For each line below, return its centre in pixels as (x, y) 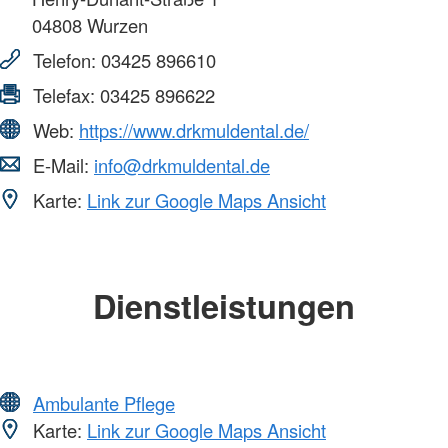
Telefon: (64, 60)
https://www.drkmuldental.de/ (194, 130)
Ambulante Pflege (104, 402)
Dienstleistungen (224, 306)
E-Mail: (61, 165)
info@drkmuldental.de (182, 165)
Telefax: (64, 95)
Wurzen (115, 25)
